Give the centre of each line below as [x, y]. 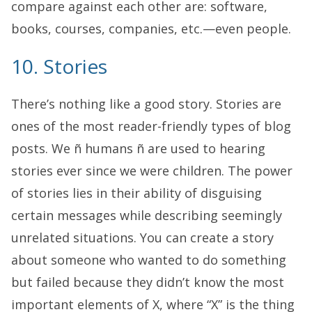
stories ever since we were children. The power [152, 170]
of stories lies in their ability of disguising [136, 193]
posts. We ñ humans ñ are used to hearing [138, 148]
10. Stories [59, 66]
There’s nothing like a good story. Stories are [146, 103]
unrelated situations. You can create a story [142, 237]
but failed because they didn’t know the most [148, 282]
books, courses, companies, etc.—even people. [151, 28]
